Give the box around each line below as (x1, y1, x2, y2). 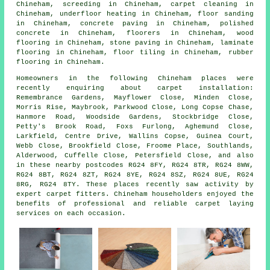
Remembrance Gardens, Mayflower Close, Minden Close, (16, 94, 254, 102)
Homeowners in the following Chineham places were (16, 75, 254, 83)
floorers (127, 30, 160, 37)
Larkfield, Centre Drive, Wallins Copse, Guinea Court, (16, 133, 254, 140)
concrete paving (80, 20, 148, 28)
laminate (219, 39, 254, 47)
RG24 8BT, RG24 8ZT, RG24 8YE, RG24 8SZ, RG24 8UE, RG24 (16, 171, 254, 179)
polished (219, 20, 254, 28)
